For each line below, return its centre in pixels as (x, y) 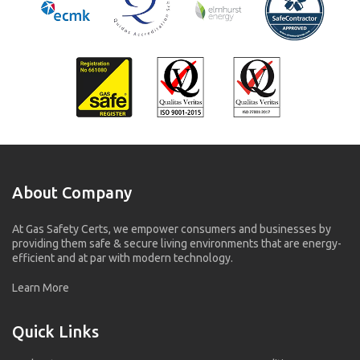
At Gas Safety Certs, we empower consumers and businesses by (172, 229)
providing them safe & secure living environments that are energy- (177, 243)
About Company (72, 192)
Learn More (41, 287)
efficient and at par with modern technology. (123, 258)
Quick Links (55, 331)
